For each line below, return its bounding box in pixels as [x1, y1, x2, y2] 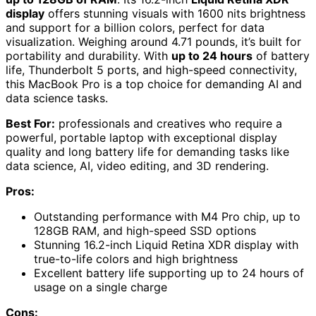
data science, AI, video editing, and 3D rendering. [6, 158, 269, 173]
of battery [253, 48, 310, 63]
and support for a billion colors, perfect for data [6, 20, 265, 35]
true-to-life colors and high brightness [34, 251, 238, 266]
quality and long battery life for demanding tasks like [6, 144, 289, 159]
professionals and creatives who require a [55, 116, 282, 130]
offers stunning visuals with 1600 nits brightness [44, 6, 305, 20]
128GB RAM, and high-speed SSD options [34, 223, 256, 238]
